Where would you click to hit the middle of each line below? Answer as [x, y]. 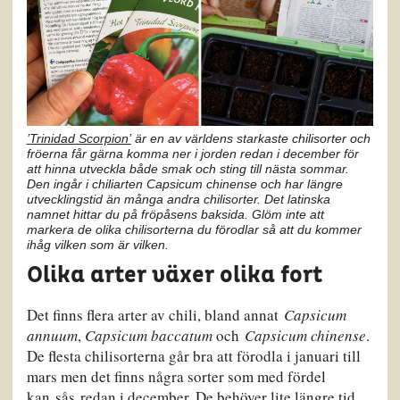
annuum [52, 336]
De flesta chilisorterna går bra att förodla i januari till [193, 356]
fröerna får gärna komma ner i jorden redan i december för [192, 153]
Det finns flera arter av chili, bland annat [155, 315]
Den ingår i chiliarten [86, 183]
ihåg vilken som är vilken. [97, 244]
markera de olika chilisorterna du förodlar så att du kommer [194, 229]
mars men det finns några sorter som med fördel [176, 377]
